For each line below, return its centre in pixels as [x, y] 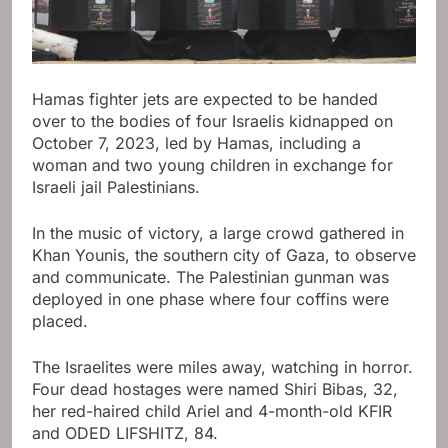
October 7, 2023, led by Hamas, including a [196, 143]
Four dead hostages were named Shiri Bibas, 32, [215, 389]
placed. [60, 321]
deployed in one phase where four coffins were [210, 299]
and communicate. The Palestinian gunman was [210, 277]
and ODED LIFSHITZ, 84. [125, 433]
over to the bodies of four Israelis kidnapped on [212, 121]
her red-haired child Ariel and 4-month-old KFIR [212, 411]
